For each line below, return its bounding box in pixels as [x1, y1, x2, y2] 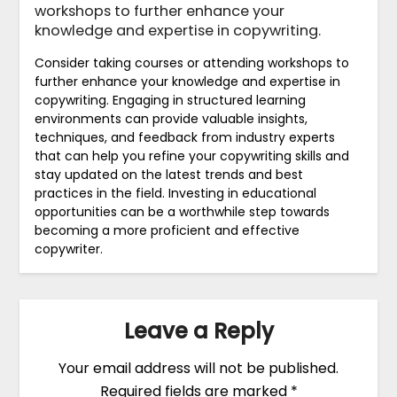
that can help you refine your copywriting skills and [34, 146, 349, 165]
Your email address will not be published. [58, 358, 339, 379]
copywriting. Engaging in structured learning [34, 90, 306, 109]
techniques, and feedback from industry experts [34, 128, 335, 146]
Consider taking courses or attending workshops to [34, 53, 349, 72]
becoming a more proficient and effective [34, 221, 300, 239]
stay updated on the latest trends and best [34, 165, 303, 183]
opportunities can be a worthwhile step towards [34, 202, 330, 221]
